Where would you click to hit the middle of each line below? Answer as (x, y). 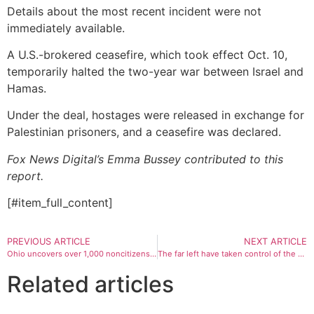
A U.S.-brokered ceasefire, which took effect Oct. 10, (147, 54)
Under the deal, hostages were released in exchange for (156, 115)
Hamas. (28, 88)
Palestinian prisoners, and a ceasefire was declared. (144, 132)
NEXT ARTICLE (275, 242)
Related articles (90, 285)
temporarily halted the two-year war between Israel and (155, 71)
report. (25, 176)
